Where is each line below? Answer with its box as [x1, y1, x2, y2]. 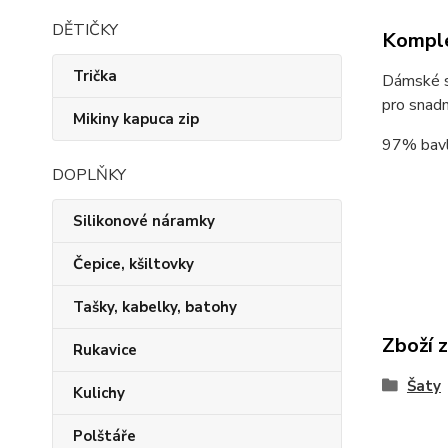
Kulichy [73, 383, 125, 403]
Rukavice [73, 340, 137, 360]
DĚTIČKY [52, 19, 118, 41]
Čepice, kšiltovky [73, 254, 194, 274]
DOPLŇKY [52, 164, 126, 186]
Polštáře [73, 426, 136, 446]
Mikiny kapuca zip [73, 109, 199, 129]
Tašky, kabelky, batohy [73, 297, 237, 317]
